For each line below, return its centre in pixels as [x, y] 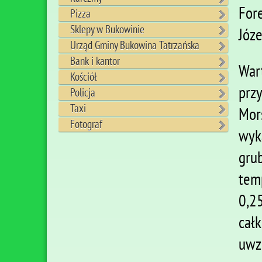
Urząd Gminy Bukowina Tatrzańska [135, 45]
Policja [83, 93]
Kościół [83, 77]
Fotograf [86, 124]
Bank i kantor [95, 61]
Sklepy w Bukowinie [107, 30]
